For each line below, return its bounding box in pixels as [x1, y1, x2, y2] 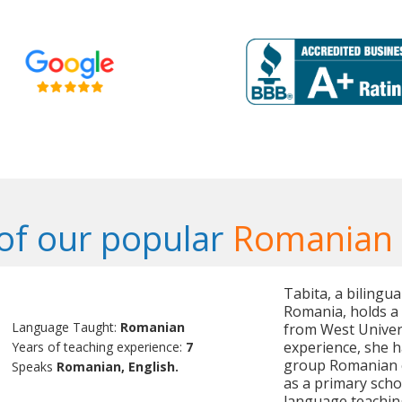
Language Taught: [12, 319, 121, 336]
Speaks [12, 358, 57, 376]
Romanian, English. [57, 358, 179, 376]
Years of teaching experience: [12, 338, 187, 356]
